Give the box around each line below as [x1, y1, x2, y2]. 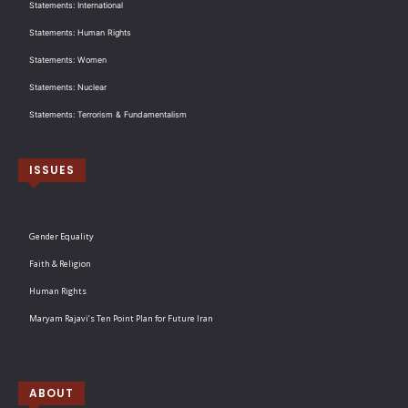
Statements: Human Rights [29, 26, 131, 37]
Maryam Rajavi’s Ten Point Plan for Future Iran [29, 311, 213, 324]
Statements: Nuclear [29, 81, 107, 92]
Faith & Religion [29, 257, 91, 270]
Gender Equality [29, 229, 94, 242]
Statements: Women [29, 54, 107, 65]
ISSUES [29, 161, 75, 178]
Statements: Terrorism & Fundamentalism [29, 108, 187, 119]
